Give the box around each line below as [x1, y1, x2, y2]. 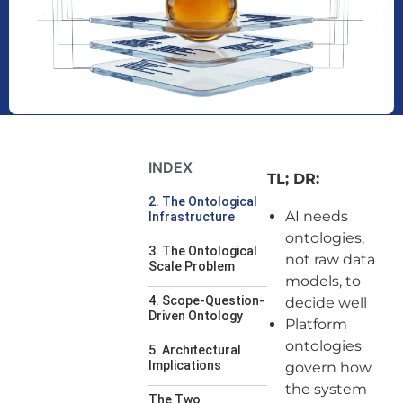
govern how [284, 358, 372, 376]
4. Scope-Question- [148, 292, 265, 308]
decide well [284, 293, 371, 311]
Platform [284, 315, 347, 333]
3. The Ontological [148, 243, 258, 258]
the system [284, 380, 367, 398]
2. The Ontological [148, 193, 258, 209]
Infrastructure [148, 209, 238, 224]
